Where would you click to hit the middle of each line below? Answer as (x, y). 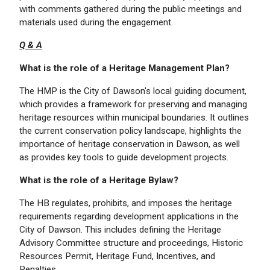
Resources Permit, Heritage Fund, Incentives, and (117, 256)
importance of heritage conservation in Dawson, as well (130, 144)
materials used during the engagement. (96, 22)
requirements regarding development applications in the (129, 216)
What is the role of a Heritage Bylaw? (100, 180)
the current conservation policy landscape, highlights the (130, 130)
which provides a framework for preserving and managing (133, 104)
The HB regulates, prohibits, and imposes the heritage (126, 203)
